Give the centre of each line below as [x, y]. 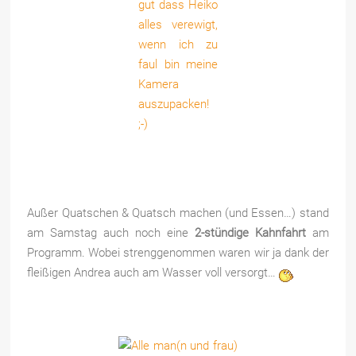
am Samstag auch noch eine [111, 233]
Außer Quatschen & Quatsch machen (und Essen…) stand [178, 213]
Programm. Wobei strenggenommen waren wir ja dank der [178, 253]
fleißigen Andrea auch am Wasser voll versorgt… [153, 273]
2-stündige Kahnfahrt [250, 233]
